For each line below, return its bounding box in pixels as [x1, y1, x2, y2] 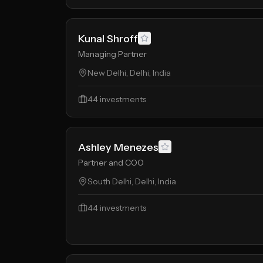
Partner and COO [78, 157, 144, 168]
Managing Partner [78, 49, 147, 59]
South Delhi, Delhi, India [87, 176, 176, 187]
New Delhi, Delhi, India [87, 68, 171, 78]
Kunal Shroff [78, 32, 138, 45]
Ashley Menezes [78, 141, 159, 154]
